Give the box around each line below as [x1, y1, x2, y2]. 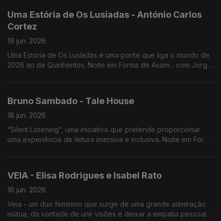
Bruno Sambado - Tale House [7, 96, 134, 106]
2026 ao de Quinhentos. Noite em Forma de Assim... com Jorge [7, 61, 212, 69]
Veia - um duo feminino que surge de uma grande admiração [7, 200, 206, 208]
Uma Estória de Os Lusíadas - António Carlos [7, 9, 202, 20]
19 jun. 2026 [7, 37, 46, 45]
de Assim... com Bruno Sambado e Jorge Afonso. [7, 145, 166, 153]
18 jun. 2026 [7, 111, 46, 119]
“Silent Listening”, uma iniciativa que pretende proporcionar [7, 125, 200, 134]
